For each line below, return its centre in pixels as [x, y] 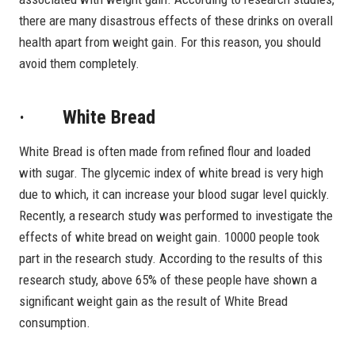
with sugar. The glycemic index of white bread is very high [171, 172]
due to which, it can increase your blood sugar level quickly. [174, 194]
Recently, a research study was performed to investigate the [176, 215]
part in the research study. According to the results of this [171, 258]
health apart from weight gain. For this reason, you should [170, 42]
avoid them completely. [79, 63]
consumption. [55, 322]
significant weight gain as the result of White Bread [153, 301]
